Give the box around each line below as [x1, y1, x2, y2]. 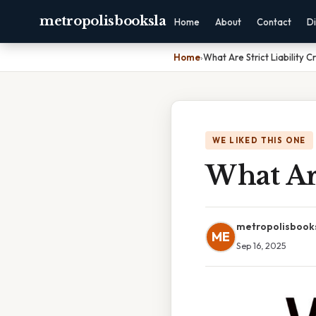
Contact [256, 16, 291, 28]
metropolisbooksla [39, 13, 166, 29]
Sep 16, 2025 [236, 240, 286, 251]
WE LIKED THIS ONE [212, 135, 306, 145]
